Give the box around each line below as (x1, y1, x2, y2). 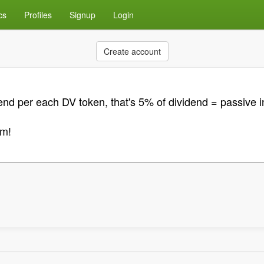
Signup (70, 9, 95, 21)
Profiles (24, 9, 52, 21)
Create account (103, 45, 161, 57)
